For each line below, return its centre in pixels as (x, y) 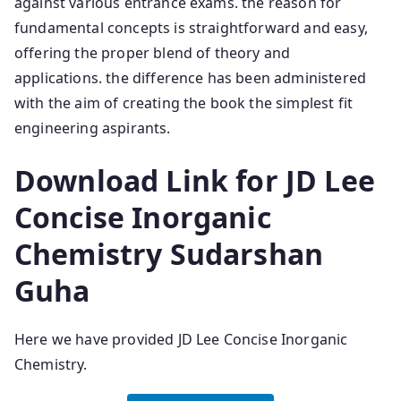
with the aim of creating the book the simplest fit (184, 103)
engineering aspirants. (93, 128)
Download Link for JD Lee (195, 181)
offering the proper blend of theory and (153, 53)
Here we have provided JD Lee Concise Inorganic (181, 340)
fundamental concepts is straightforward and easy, (191, 28)
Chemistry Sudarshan (169, 254)
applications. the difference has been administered (191, 78)
